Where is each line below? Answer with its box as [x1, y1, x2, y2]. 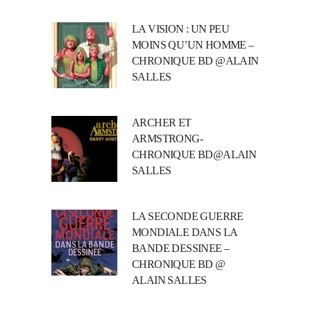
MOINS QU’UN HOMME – [132, 38, 254, 51]
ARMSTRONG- [132, 132, 203, 144]
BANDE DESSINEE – [132, 242, 230, 254]
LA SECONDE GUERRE [132, 210, 244, 222]
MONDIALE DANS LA [132, 226, 237, 238]
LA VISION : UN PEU [132, 22, 230, 35]
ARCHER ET [132, 116, 192, 128]
